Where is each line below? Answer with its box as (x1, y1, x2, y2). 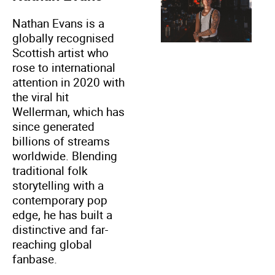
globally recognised (12, 29, 114, 46)
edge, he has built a (12, 206, 112, 223)
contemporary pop (12, 192, 107, 208)
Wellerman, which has (12, 103, 125, 120)
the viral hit (12, 88, 69, 105)
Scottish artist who (12, 44, 109, 61)
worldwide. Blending (12, 147, 117, 164)
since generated (12, 118, 95, 134)
